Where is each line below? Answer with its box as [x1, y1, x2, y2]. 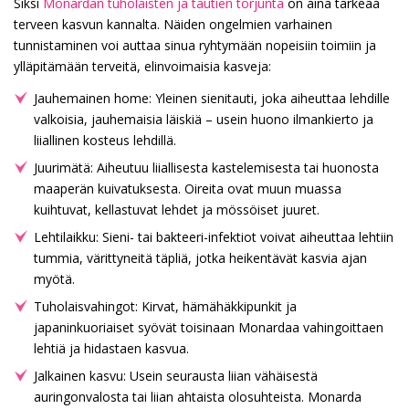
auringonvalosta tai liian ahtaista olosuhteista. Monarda [34, 388, 362, 406]
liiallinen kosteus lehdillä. [34, 131, 176, 150]
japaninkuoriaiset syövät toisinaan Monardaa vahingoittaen [34, 319, 383, 337]
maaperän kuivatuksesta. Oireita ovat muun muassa [34, 180, 341, 198]
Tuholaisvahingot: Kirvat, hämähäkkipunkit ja [34, 298, 297, 316]
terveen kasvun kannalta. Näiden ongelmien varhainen [14, 16, 332, 34]
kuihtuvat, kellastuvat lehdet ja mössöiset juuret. [34, 201, 320, 219]
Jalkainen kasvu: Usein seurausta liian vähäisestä [34, 367, 318, 385]
